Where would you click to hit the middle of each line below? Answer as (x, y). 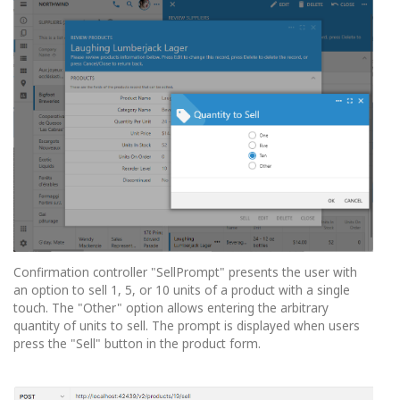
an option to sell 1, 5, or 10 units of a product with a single (182, 290)
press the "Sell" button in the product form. (137, 344)
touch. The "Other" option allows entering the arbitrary (171, 308)
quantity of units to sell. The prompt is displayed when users (187, 326)
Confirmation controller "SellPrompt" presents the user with (185, 272)
